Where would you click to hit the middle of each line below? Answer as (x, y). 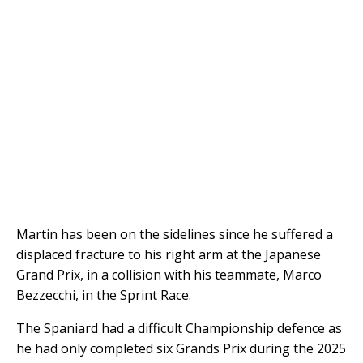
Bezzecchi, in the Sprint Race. (104, 295)
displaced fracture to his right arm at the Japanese (169, 254)
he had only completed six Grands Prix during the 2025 (181, 348)
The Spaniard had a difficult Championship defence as (179, 328)
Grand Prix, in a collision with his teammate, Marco (169, 274)
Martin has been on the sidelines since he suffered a (175, 234)
